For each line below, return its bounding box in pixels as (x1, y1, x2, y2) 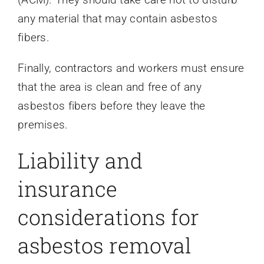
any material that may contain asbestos (17, 12, 217, 26)
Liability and (17, 146, 143, 175)
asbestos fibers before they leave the (17, 99, 206, 113)
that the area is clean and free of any (17, 80, 202, 94)
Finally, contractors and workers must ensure (17, 61, 245, 75)
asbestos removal (17, 231, 192, 260)
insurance (17, 174, 117, 203)
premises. (17, 118, 68, 132)
